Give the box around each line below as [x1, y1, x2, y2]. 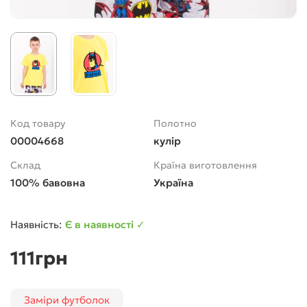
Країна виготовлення [153, 158, 257, 171]
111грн [10, 246, 68, 269]
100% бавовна [10, 175, 85, 189]
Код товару [10, 116, 65, 130]
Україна [153, 175, 193, 189]
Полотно [153, 116, 197, 130]
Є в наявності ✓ [65, 217, 145, 231]
